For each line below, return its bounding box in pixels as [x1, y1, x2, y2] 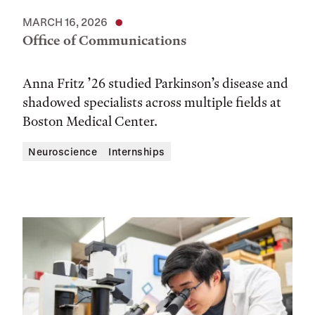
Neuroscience [28, 146, 97, 157]
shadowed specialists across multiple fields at [22, 94, 281, 110]
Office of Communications [22, 32, 186, 49]
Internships [108, 146, 165, 157]
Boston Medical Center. [22, 113, 157, 129]
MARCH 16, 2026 [22, 15, 108, 28]
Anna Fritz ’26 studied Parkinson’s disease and [22, 75, 288, 91]
